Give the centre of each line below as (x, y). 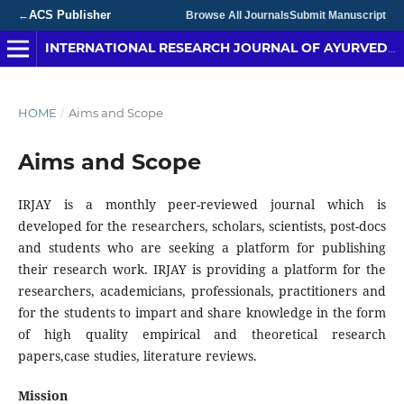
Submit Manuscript (338, 15)
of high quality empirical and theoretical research (202, 334)
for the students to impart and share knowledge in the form (202, 312)
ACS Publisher (70, 15)
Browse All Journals (238, 15)
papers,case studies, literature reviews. (137, 355)
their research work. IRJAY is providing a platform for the (202, 269)
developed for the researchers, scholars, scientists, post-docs (202, 225)
